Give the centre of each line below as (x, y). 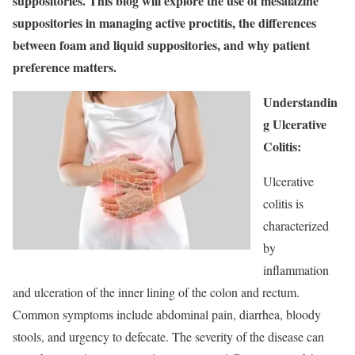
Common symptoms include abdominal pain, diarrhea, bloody (167, 314)
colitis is (283, 203)
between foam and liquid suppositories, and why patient (161, 44)
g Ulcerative (295, 124)
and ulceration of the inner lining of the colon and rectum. (156, 292)
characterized (296, 225)
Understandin (300, 101)
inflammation (296, 269)
